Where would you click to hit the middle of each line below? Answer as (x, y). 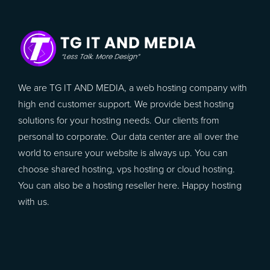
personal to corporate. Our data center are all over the (128, 137)
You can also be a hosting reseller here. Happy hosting (130, 185)
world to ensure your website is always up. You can (123, 153)
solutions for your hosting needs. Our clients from (119, 120)
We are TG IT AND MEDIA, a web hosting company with (133, 88)
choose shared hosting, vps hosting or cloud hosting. (127, 169)
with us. (34, 202)
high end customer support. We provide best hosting (126, 104)
